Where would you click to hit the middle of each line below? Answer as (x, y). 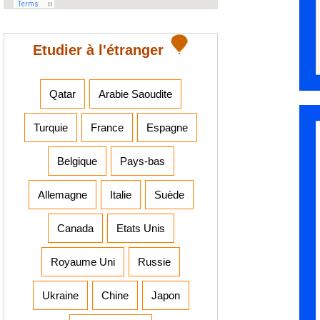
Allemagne (62, 195)
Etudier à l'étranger (100, 50)
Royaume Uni (83, 262)
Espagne (167, 128)
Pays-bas (142, 161)
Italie (120, 195)
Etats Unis (140, 229)
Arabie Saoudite (135, 94)
